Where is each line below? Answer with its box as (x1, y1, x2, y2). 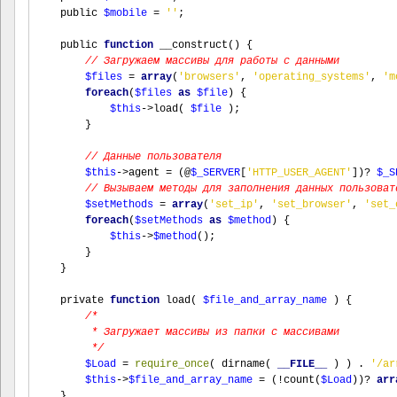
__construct (160, 39, 228, 51)
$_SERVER (191, 167, 240, 179)
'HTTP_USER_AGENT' (246, 167, 352, 179)
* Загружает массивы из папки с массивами (35, 326, 339, 339)
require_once (135, 358, 209, 370)
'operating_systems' (253, 71, 370, 83)
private (35, 294, 110, 307)
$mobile (104, 7, 147, 19)
